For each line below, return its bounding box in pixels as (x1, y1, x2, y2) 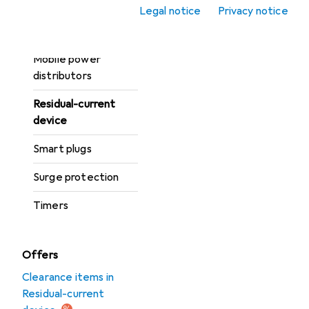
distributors (33, 69, 92, 83)
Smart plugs (33, 142, 92, 156)
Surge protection (33, 170, 119, 184)
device (33, 114, 67, 128)
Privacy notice (217, 4, 288, 18)
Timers (33, 199, 68, 212)
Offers (22, 248, 58, 262)
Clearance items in (22, 270, 114, 284)
